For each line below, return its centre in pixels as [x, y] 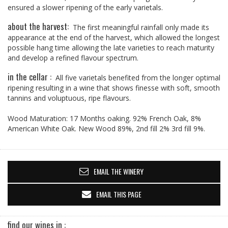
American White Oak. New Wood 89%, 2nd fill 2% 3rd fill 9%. [106, 129]
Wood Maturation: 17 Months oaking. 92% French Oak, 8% [104, 118]
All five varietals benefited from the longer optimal [138, 78]
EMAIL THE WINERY [119, 171]
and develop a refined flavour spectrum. [73, 58]
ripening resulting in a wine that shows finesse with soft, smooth [114, 88]
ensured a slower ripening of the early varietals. [85, 7]
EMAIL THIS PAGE [119, 194]
